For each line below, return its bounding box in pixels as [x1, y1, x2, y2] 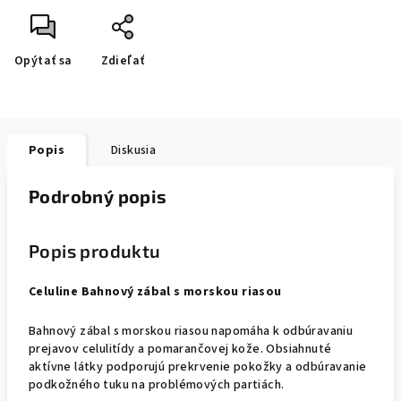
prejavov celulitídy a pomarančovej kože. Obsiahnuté [29, 340, 332, 358]
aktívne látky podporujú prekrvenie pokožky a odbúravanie [29, 358, 367, 376]
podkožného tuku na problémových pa [29, 376, 248, 394]
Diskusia [111, 141, 157, 159]
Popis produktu [29, 240, 161, 261]
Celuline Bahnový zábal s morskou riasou [29, 283, 282, 301]
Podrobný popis [29, 185, 167, 207]
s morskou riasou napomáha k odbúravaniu [113, 322, 354, 340]
